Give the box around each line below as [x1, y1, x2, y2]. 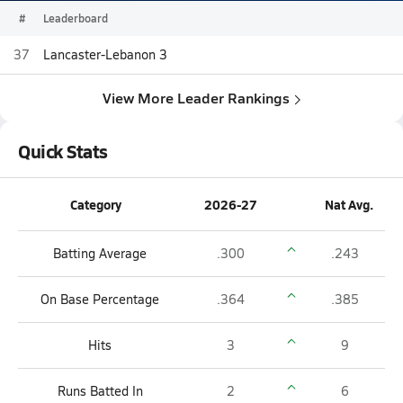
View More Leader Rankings [103, 87, 290, 108]
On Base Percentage [40, 291, 159, 308]
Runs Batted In [57, 382, 143, 399]
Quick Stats [18, 139, 108, 164]
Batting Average [53, 245, 147, 262]
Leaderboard [43, 11, 108, 25]
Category [69, 195, 121, 213]
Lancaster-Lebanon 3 [43, 46, 167, 63]
